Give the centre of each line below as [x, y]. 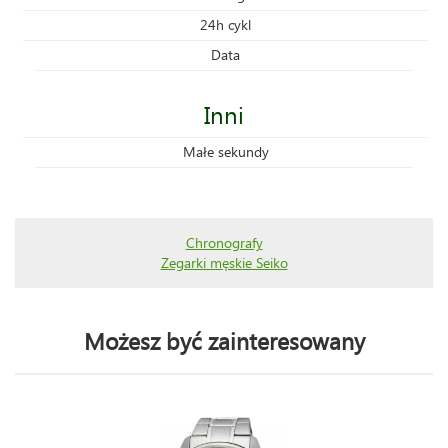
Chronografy [224, 242]
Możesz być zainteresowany [224, 340]
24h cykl [225, 24]
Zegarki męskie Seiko [224, 262]
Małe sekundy [225, 151]
